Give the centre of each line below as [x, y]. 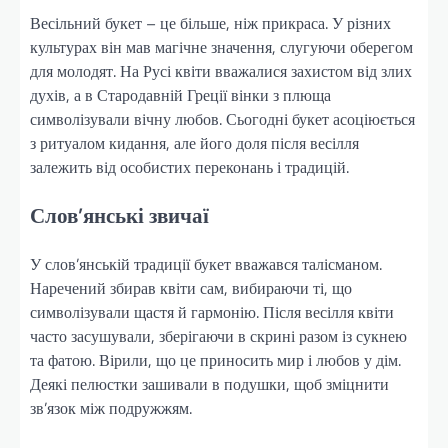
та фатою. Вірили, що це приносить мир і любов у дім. [215, 359]
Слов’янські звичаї [119, 215]
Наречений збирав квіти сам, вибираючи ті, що [191, 287]
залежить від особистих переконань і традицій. [189, 167]
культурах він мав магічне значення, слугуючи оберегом [221, 47]
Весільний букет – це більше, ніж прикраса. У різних [210, 23]
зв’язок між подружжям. [111, 407]
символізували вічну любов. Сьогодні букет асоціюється [222, 119]
